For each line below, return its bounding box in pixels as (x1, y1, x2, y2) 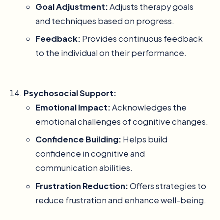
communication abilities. (35, 163, 133, 173)
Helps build (121, 134, 167, 145)
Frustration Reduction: (35, 180, 128, 191)
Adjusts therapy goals (108, 1, 193, 12)
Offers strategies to (128, 180, 206, 191)
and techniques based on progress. (35, 16, 174, 27)
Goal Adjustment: (35, 1, 108, 12)
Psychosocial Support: (24, 88, 116, 99)
